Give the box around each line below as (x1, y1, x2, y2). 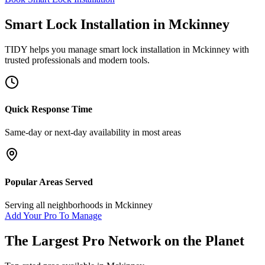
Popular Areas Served (5, 176, 93, 187)
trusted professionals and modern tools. (5, 54, 150, 65)
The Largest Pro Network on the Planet (5, 232, 244, 248)
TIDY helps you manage (5, 44, 99, 54)
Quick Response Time (5, 104, 92, 115)
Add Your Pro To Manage (5, 210, 102, 221)
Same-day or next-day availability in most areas (5, 127, 181, 138)
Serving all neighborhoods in (5, 199, 115, 210)
